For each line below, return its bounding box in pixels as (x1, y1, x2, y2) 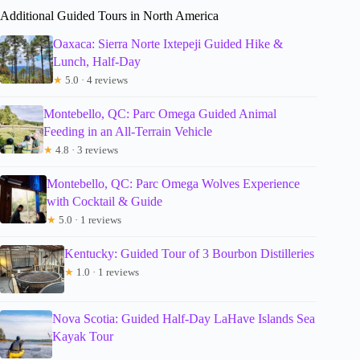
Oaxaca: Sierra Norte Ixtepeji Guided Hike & (52, 37, 283, 51)
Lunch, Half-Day (52, 55, 141, 69)
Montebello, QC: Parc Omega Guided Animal (43, 107, 276, 121)
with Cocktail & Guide (47, 194, 163, 209)
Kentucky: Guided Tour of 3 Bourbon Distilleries (64, 247, 314, 261)
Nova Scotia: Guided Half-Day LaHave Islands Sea (51, 312, 315, 326)
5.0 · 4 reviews (62, 74, 128, 87)
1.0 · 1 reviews (74, 266, 139, 279)
